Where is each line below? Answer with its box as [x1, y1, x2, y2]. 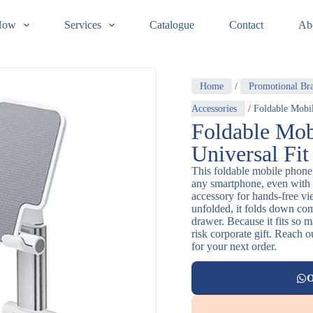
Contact [228, 19, 263, 31]
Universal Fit [191, 141, 309, 166]
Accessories [191, 103, 237, 114]
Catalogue [149, 19, 194, 31]
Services [64, 19, 101, 31]
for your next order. [191, 240, 277, 252]
